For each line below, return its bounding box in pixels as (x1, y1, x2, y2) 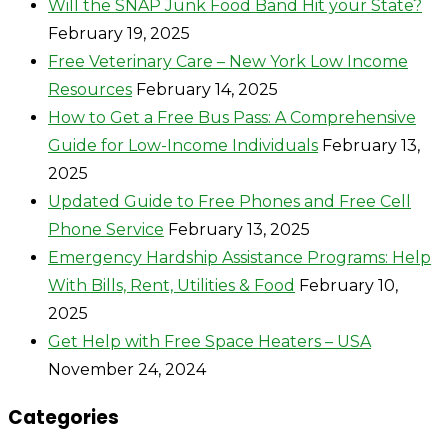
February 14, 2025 (136, 79, 278, 99)
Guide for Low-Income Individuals (48, 135, 318, 155)
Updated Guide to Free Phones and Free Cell (48, 191, 411, 211)
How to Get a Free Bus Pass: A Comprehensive (48, 107, 416, 127)
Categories (8, 404, 119, 432)
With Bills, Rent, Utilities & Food (48, 275, 295, 295)
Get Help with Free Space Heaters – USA (48, 331, 371, 351)
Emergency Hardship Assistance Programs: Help (48, 247, 431, 267)
